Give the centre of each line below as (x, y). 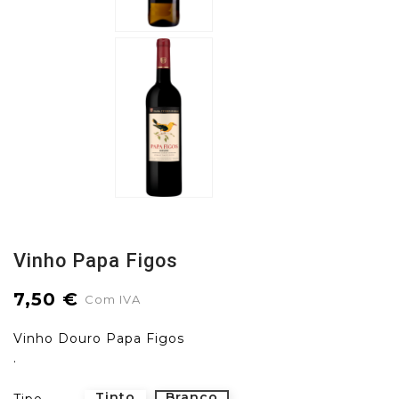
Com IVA (113, 300)
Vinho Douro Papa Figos (99, 339)
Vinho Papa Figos (96, 261)
